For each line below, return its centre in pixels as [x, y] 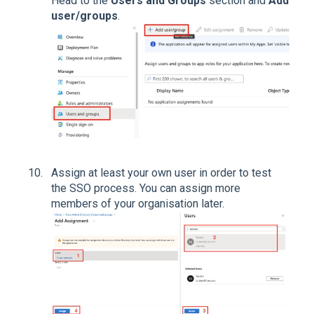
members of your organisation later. [138, 203]
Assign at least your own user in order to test [161, 172]
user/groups [84, 16]
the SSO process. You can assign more [146, 188]
